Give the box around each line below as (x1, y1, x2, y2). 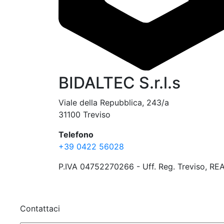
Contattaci (20, 203, 60, 213)
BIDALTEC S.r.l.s (58, 72, 180, 92)
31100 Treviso (58, 109, 110, 119)
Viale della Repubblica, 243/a (58, 97, 169, 107)
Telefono (58, 129, 93, 139)
